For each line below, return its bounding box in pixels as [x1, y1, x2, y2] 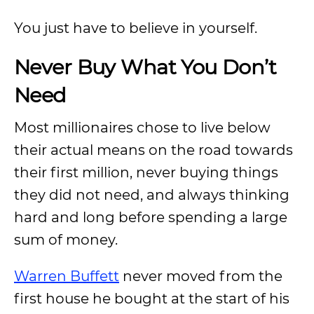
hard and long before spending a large [14, 209, 287, 226]
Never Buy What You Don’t [14, 55, 277, 79]
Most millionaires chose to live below [14, 119, 271, 136]
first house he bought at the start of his [14, 290, 289, 307]
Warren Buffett [14, 268, 119, 285]
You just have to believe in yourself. [14, 20, 257, 36]
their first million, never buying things [14, 164, 278, 181]
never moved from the [119, 268, 282, 285]
